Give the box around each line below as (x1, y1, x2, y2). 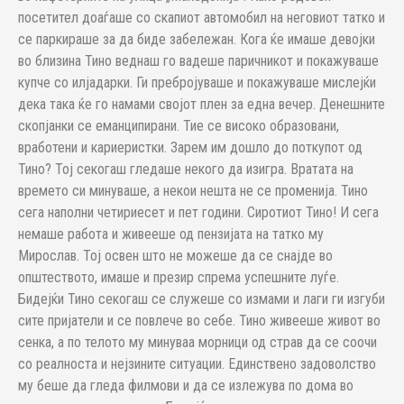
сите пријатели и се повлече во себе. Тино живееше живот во (18, 312, 381, 329)
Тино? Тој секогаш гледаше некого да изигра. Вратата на (18, 161, 353, 178)
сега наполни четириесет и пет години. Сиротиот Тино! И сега (18, 204, 379, 221)
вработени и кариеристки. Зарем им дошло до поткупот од (18, 139, 363, 156)
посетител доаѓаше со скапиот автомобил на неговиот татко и (18, 9, 385, 26)
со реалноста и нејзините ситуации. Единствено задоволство (18, 355, 376, 372)
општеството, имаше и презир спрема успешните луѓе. (18, 269, 339, 286)
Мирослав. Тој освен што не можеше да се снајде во (18, 247, 333, 264)
